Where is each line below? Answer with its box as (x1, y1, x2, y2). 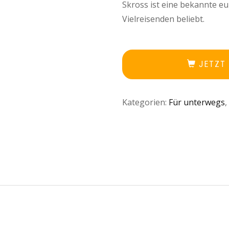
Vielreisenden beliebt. (122, 13, 204, 25)
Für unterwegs (169, 96, 225, 108)
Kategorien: (122, 96, 169, 108)
